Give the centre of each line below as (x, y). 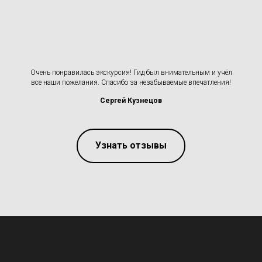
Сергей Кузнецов (131, 100)
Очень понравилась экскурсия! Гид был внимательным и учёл (131, 72)
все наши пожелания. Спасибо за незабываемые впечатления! (131, 82)
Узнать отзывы (131, 146)
